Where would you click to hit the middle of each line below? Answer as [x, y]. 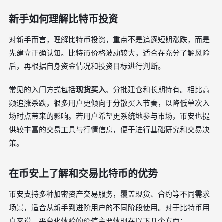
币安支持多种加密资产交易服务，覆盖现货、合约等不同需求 [109, 194]
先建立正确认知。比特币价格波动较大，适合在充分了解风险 [109, 53]
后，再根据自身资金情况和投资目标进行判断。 [87, 66]
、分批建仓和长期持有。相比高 [158, 89]
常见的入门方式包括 [42, 89]
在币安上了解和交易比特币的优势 [83, 174]
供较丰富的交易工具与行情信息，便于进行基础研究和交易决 [109, 130]
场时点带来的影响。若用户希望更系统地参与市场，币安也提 [109, 116]
